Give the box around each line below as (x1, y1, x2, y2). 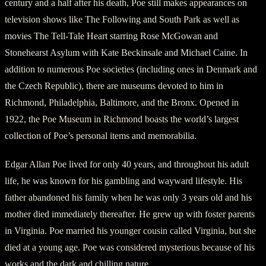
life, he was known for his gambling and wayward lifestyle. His (5, 175, 242, 186)
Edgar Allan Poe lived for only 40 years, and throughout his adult (5, 159, 249, 169)
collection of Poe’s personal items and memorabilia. (5, 130, 197, 141)
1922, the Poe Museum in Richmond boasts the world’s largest (5, 113, 239, 124)
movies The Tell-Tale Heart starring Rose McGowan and (5, 30, 218, 41)
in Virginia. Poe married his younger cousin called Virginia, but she (5, 225, 256, 236)
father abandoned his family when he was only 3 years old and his (5, 192, 252, 202)
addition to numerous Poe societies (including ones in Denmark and (5, 64, 257, 74)
